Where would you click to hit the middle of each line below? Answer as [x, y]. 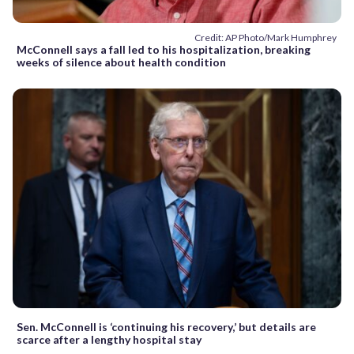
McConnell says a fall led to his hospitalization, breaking [164, 50]
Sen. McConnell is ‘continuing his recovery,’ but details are [166, 326]
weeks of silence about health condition [121, 62]
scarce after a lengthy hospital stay [109, 339]
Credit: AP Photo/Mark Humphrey [265, 38]
